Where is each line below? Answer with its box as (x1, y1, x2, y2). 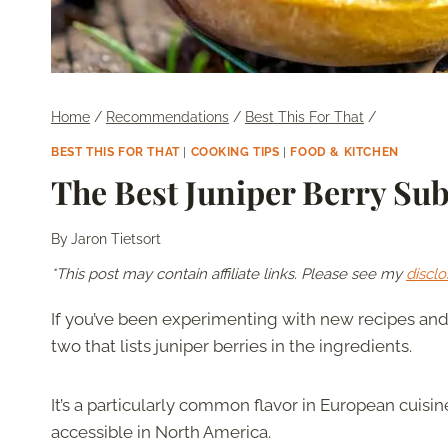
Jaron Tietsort (71, 231, 162, 248)
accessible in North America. (51, 422, 271, 443)
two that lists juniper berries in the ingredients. (51, 336, 412, 357)
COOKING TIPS (190, 144, 280, 159)
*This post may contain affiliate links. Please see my (51, 265, 406, 284)
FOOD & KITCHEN (290, 144, 399, 159)
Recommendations (106, 108, 229, 126)
